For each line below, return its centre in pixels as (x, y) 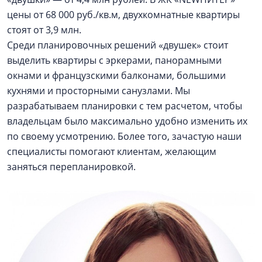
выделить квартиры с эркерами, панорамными (114, 60)
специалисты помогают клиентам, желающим (112, 151)
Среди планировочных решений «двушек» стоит (118, 45)
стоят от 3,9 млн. (44, 30)
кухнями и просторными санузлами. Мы (99, 91)
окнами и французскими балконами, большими (116, 75)
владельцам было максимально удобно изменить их (127, 121)
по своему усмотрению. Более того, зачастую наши (124, 136)
